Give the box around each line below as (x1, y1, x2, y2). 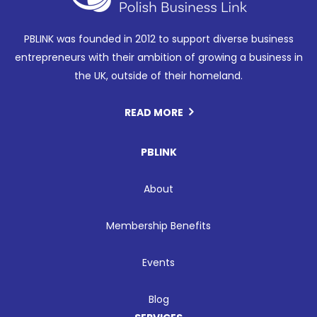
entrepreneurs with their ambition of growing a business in (14, 50, 303, 65)
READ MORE (124, 105, 183, 120)
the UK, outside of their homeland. (74, 69, 243, 83)
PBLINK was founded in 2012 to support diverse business (23, 32, 294, 47)
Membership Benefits (106, 219, 211, 234)
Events (142, 255, 175, 270)
